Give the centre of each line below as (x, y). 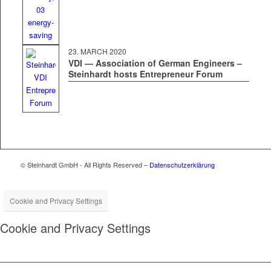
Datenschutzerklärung (182, 165)
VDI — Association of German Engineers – (155, 63)
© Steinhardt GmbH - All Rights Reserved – (85, 165)
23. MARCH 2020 (97, 51)
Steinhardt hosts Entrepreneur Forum (145, 74)
